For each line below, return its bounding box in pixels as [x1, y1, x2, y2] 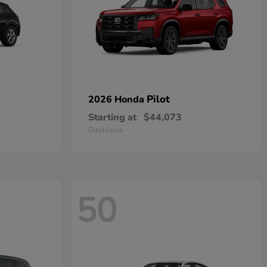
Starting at [88, 111, 136, 124]
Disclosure [88, 125, 123, 135]
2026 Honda [88, 93, 147, 106]
